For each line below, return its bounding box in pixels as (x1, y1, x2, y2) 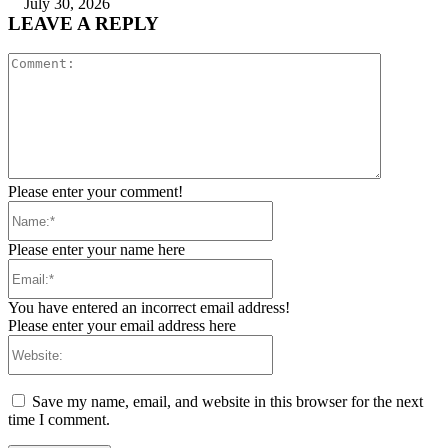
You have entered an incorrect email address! (8, 299, 290, 317)
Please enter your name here (8, 241, 185, 259)
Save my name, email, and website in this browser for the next (32, 393, 423, 411)
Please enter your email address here (8, 317, 236, 335)
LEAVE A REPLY (8, 12, 159, 34)
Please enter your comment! (8, 183, 183, 201)
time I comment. (8, 411, 110, 429)
